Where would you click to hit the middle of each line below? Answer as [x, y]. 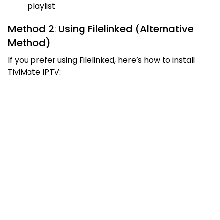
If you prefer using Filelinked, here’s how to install [101, 60]
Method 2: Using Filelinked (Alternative [101, 29]
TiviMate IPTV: [34, 72]
